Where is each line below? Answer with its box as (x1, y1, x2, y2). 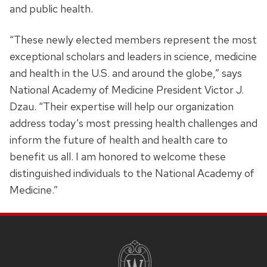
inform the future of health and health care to (10, 133, 228, 147)
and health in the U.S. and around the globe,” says (10, 66, 242, 80)
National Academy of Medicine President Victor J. (10, 83, 244, 97)
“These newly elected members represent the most (10, 33, 257, 47)
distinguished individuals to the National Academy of (10, 166, 254, 181)
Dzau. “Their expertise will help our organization (10, 100, 234, 114)
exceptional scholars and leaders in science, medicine (10, 49, 257, 64)
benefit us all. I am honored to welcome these (10, 150, 226, 164)
